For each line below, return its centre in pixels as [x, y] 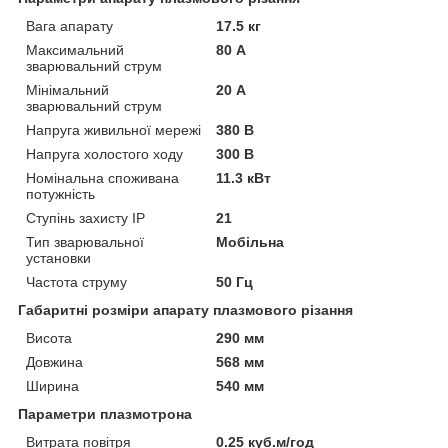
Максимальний [75, 49]
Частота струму [76, 281]
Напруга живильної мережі [113, 129]
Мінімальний [67, 89]
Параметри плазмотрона [105, 413]
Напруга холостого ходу [104, 153]
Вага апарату [69, 25]
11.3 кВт [244, 177]
